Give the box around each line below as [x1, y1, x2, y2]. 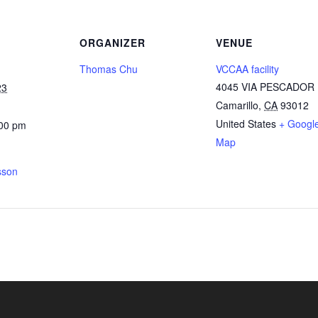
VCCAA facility [216, 62, 279, 76]
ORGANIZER [79, 35, 146, 50]
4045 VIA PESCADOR [216, 79, 314, 94]
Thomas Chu [79, 62, 138, 76]
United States [216, 116, 276, 131]
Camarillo [216, 98, 258, 112]
